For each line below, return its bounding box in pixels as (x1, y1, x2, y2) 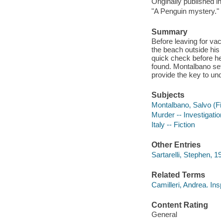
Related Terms (151, 171, 205, 180)
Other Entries (151, 141, 201, 149)
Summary (151, 27, 187, 36)
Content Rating (151, 200, 208, 209)
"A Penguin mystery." (151, 7, 219, 16)
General (151, 210, 177, 219)
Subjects (151, 91, 184, 100)
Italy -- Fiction (151, 120, 195, 129)
